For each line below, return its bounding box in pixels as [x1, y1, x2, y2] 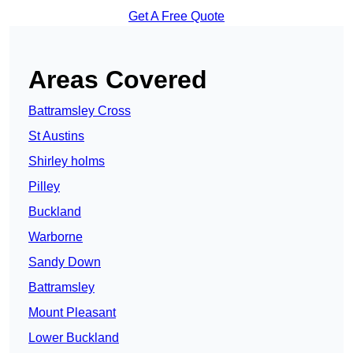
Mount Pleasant [28, 306, 116, 320]
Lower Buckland [28, 331, 119, 345]
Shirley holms [28, 154, 105, 169]
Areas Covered [28, 65, 207, 95]
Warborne [28, 230, 83, 244]
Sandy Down [28, 255, 101, 269]
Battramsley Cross [28, 104, 131, 118]
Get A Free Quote [128, 9, 225, 24]
